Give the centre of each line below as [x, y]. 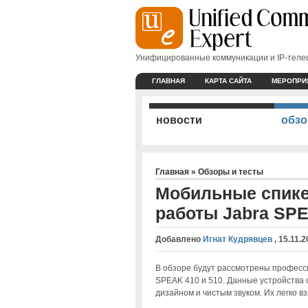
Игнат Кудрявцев [237, 239]
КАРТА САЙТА [228, 80]
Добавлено [179, 239]
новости [179, 120]
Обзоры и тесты [230, 172]
